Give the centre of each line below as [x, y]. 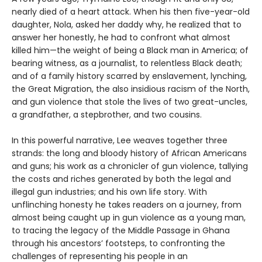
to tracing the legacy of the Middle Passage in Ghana [121, 231]
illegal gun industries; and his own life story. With [109, 192]
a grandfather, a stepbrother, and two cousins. [107, 115]
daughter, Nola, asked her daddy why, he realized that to [127, 25]
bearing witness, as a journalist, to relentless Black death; [127, 63]
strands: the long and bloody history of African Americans [129, 154]
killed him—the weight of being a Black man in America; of [130, 51]
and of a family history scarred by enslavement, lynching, [129, 76]
